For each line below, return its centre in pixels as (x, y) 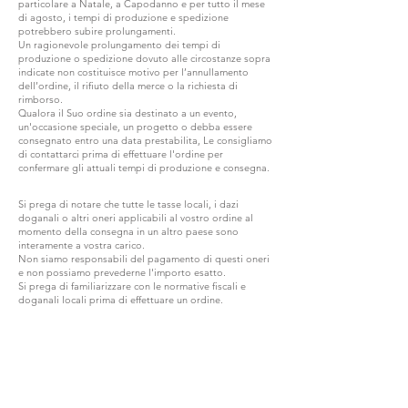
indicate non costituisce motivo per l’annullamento (133, 71)
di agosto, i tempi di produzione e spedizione (123, 17)
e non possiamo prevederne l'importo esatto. (122, 272)
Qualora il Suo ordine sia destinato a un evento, (127, 112)
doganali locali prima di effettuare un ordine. (121, 299)
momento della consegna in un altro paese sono (128, 231)
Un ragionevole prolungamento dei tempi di (119, 44)
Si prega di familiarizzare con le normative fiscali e (132, 286)
